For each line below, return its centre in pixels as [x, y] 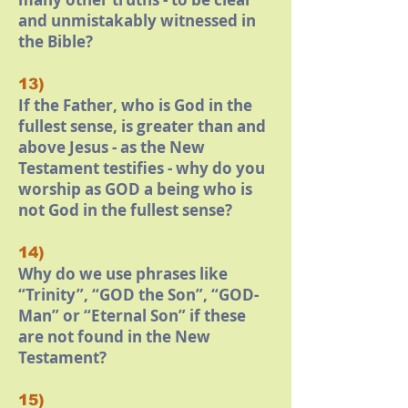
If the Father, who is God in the [135, 105]
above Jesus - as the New [112, 147]
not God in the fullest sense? [125, 210]
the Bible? [56, 41]
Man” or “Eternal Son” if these [132, 316]
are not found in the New [114, 337]
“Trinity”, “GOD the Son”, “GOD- [138, 295]
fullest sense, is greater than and [142, 126]
